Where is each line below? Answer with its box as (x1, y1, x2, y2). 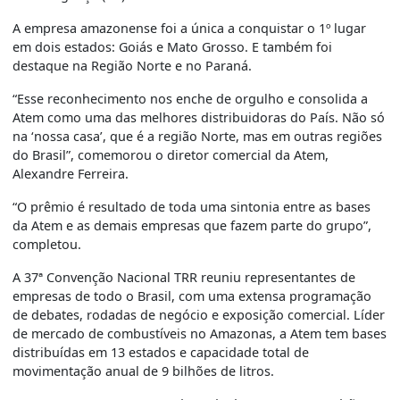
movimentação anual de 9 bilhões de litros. (12, 362, 275, 380)
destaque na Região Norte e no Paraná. (12, 57, 253, 75)
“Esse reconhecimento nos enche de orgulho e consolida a (12, 90, 369, 108)
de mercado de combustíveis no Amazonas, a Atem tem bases (12, 325, 387, 343)
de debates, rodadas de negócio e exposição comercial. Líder (12, 306, 386, 324)
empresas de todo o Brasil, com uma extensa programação (12, 287, 372, 305)
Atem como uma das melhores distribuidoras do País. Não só (12, 109, 386, 127)
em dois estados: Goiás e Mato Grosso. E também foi (12, 38, 333, 56)
